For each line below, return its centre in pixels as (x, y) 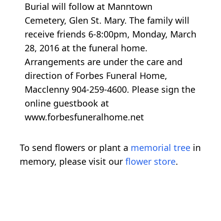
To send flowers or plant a (75, 148)
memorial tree (161, 148)
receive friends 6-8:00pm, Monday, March (110, 34)
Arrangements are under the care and (104, 62)
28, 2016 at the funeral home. (86, 48)
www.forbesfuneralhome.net (84, 117)
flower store (150, 162)
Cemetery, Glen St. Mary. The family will (107, 20)
